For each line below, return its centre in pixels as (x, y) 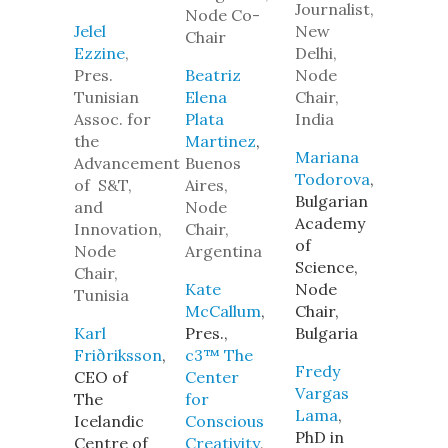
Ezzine (99, 53)
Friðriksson (118, 355)
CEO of (101, 377)
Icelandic (109, 421)
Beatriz (212, 75)
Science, (327, 267)
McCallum (222, 311)
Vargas (322, 393)
